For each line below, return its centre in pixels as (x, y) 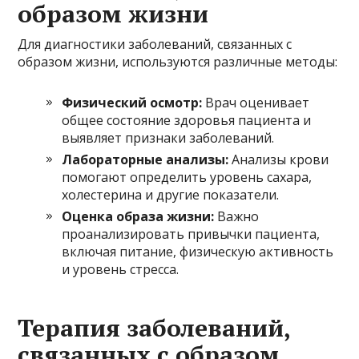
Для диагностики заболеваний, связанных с (155, 44)
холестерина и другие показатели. (171, 195)
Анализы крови (279, 160)
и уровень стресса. (121, 270)
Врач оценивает (256, 103)
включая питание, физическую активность (198, 252)
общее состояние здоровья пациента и (187, 121)
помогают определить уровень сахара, (187, 177)
